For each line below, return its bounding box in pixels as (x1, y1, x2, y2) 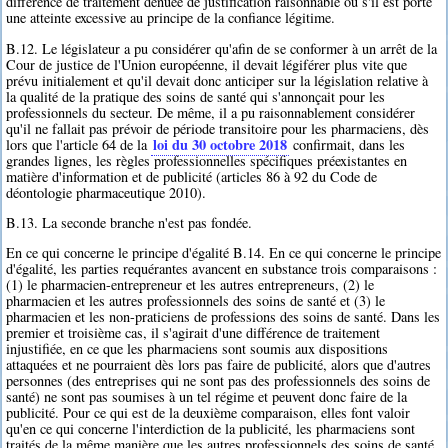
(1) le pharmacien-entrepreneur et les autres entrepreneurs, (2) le (6, 275, 375, 295)
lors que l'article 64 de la (6, 134, 152, 154)
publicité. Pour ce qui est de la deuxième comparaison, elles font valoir (6, 403, 411, 423)
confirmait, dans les (289, 134, 406, 154)
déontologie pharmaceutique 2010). (6, 182, 207, 202)
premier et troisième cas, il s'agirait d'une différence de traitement (6, 323, 381, 343)
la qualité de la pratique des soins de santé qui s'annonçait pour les (6, 86, 386, 106)
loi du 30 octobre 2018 (153, 133, 288, 155)
